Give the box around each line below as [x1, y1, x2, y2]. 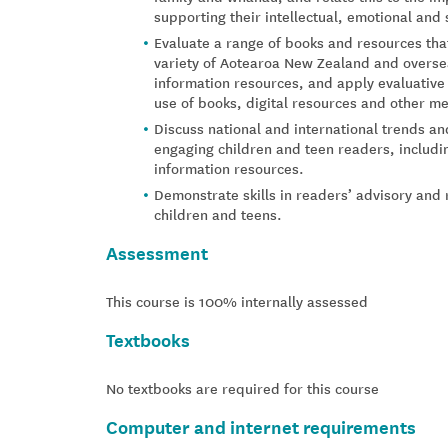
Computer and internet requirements [106, 412, 416, 439]
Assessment [106, 238, 208, 265]
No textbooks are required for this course [106, 377, 379, 398]
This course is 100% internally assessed [106, 290, 368, 311]
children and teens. [154, 203, 282, 224]
